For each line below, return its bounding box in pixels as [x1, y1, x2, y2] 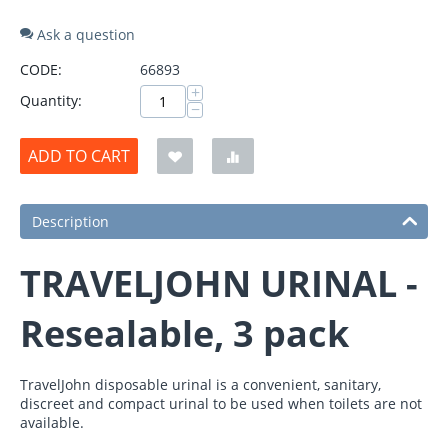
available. [20, 413, 84, 433]
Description [32, 212, 109, 232]
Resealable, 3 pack [20, 309, 349, 359]
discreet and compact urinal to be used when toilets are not [20, 394, 422, 414]
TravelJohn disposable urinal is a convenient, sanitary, [20, 375, 381, 395]
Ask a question [33, 25, 135, 45]
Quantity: [20, 91, 82, 111]
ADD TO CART [28, 145, 130, 168]
